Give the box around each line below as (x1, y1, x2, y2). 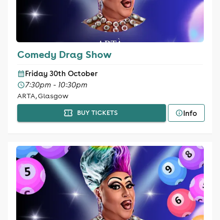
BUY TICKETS (77, 109, 118, 117)
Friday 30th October (25, 69, 98, 78)
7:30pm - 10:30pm (25, 80, 87, 89)
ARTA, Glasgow (17, 91, 68, 100)
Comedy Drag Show (17, 48, 111, 60)
